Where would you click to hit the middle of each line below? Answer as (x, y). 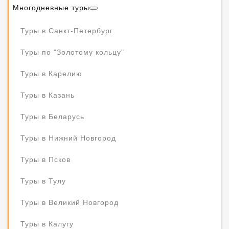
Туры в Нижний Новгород (68, 138)
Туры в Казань (48, 95)
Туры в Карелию (51, 74)
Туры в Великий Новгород (70, 202)
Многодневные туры (51, 8)
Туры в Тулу (43, 181)
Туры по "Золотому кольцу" (72, 52)
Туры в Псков (45, 159)
